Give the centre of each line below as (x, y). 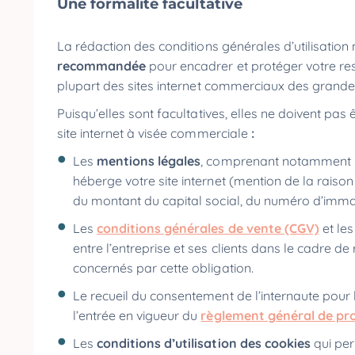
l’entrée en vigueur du (137, 315)
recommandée (103, 66)
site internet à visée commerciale (154, 133)
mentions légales (149, 161)
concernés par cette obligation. (165, 268)
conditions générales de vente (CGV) (208, 228)
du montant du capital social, (158, 200)
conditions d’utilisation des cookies (204, 343)
